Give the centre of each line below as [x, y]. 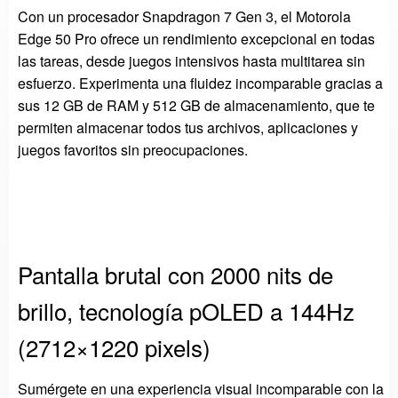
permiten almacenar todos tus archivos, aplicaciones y [188, 127]
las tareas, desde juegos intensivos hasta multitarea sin [191, 60]
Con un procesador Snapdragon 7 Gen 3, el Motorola [184, 16]
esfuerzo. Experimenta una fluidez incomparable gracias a [200, 83]
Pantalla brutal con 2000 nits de [175, 274]
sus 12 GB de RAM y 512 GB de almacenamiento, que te [196, 105]
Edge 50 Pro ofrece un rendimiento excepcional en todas [196, 38]
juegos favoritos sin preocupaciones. [133, 149]
